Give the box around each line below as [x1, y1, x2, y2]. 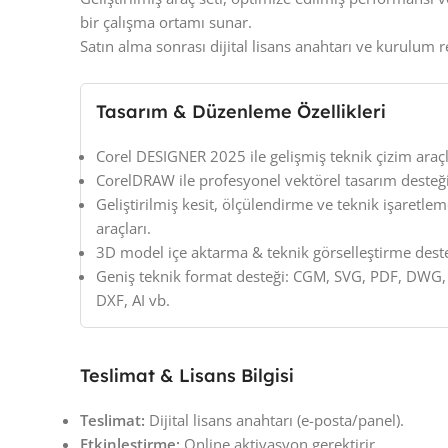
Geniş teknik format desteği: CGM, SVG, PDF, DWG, [96, 266, 446, 287]
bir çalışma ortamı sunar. [80, 12, 252, 33]
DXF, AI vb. [96, 290, 170, 311]
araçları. [96, 218, 151, 239]
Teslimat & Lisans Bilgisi [80, 364, 294, 388]
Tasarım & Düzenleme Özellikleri [96, 100, 386, 124]
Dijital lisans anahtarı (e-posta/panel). [145, 410, 404, 431]
